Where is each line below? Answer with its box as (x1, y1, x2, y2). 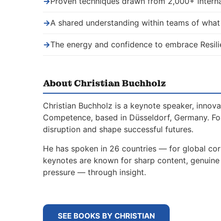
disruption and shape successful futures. (43, 124, 193, 135)
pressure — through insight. (43, 167, 146, 177)
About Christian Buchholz (43, 77, 166, 90)
